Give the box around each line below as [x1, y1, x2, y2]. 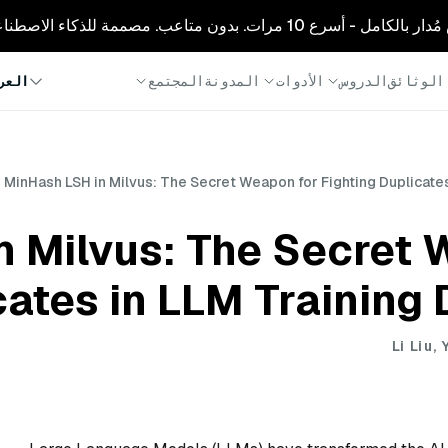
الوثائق [388, 71, 444, 90]
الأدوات [276, 71, 324, 90]
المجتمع [148, 71, 204, 90]
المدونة [204, 71, 260, 90]
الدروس [340, 71, 388, 90]
